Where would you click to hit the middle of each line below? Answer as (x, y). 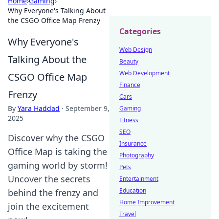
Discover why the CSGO (56, 138)
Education (133, 190)
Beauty (129, 61)
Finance (130, 85)
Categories (140, 31)
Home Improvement (147, 202)
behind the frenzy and (53, 193)
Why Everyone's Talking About (57, 11)
